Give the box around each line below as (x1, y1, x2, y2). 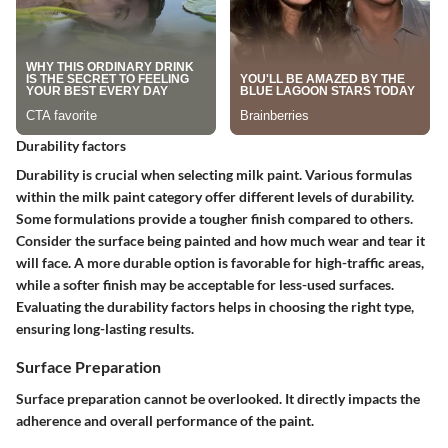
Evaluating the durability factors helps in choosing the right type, (16, 298, 414, 316)
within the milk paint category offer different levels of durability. (16, 188, 414, 206)
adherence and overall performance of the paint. (16, 411, 314, 429)
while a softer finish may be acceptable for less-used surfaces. (16, 276, 394, 294)
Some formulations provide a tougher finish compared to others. (16, 210, 413, 228)
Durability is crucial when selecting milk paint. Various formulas (16, 166, 412, 184)
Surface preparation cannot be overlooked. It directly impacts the (16, 389, 420, 407)
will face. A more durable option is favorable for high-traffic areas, (16, 254, 424, 272)
